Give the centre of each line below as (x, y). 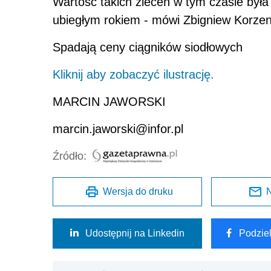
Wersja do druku (138, 191)
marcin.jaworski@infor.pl (118, 129)
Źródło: (70, 156)
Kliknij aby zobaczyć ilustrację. (133, 74)
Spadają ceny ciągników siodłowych (148, 47)
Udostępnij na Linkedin (135, 233)
